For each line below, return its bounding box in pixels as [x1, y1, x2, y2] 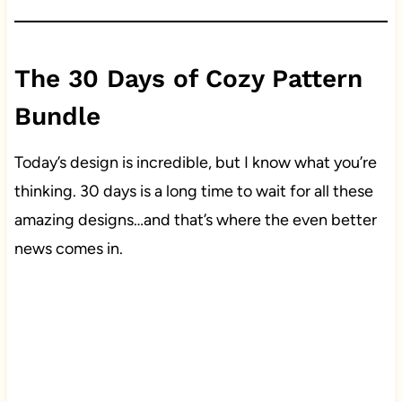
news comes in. [13, 238, 123, 258]
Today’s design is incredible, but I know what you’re [13, 152, 377, 172]
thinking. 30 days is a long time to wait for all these [13, 180, 373, 201]
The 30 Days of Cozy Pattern [13, 63, 363, 93]
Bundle [13, 100, 100, 131]
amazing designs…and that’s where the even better [13, 209, 377, 230]
